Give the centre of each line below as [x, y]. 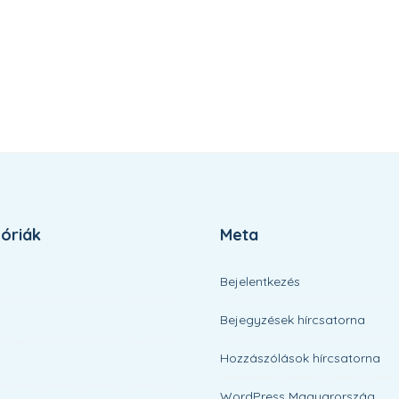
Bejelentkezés [260, 281]
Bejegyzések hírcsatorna [293, 320]
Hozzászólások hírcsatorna [300, 358]
